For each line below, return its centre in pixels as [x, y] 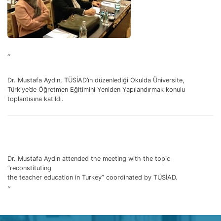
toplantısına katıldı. [36, 99]
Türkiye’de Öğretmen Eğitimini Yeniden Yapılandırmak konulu [96, 90]
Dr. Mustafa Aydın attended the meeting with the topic [89, 158]
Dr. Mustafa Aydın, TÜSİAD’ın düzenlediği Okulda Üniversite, [96, 80]
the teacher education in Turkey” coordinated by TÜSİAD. [92, 177]
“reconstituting [29, 168]
